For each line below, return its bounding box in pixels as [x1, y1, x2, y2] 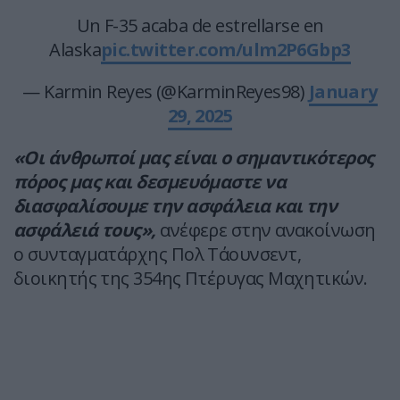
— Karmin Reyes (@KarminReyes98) [22, 79, 309, 104]
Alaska [49, 37, 101, 62]
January [308, 79, 378, 104]
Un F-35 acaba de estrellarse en [76, 13, 324, 38]
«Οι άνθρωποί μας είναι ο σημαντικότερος [13, 146, 374, 171]
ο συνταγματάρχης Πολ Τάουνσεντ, [13, 242, 301, 267]
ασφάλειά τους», [13, 218, 156, 243]
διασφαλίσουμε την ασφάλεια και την [13, 194, 337, 219]
